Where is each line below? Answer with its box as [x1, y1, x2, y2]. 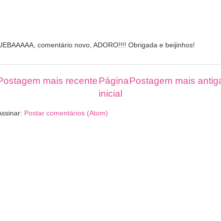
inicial [99, 88, 122, 99]
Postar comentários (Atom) [24, 110, 108, 117]
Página [98, 75, 129, 86]
